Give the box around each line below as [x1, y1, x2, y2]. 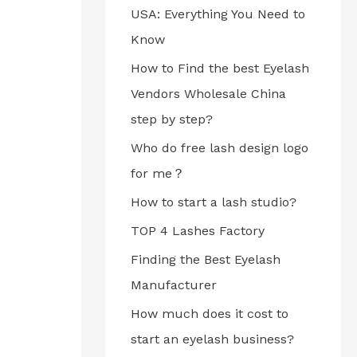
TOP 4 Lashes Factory [131, 223, 265, 238]
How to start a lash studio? [131, 194, 296, 210]
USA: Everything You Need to [131, 6, 305, 22]
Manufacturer [131, 277, 217, 292]
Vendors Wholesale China [131, 86, 286, 101]
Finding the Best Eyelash [131, 252, 280, 267]
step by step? [131, 112, 213, 127]
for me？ [131, 166, 185, 181]
